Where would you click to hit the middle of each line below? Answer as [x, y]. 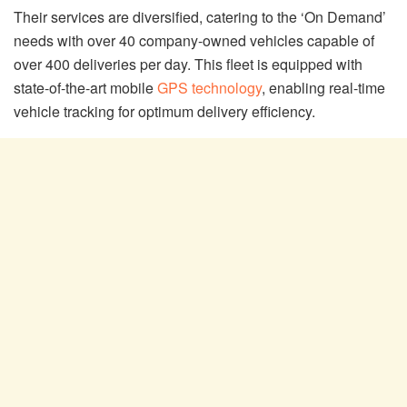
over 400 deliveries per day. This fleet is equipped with [188, 64]
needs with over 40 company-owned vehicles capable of [194, 40]
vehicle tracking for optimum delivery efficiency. [164, 111]
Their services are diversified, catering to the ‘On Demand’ [200, 16]
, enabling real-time [323, 87]
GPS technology [209, 87]
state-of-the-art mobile [85, 87]
